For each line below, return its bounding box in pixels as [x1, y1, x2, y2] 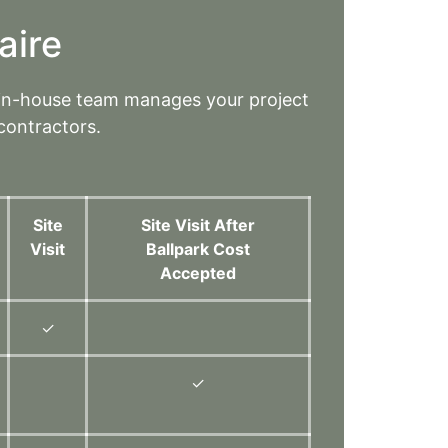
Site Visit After [141, 214, 256, 235]
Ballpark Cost [146, 238, 251, 259]
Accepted [160, 262, 237, 283]
